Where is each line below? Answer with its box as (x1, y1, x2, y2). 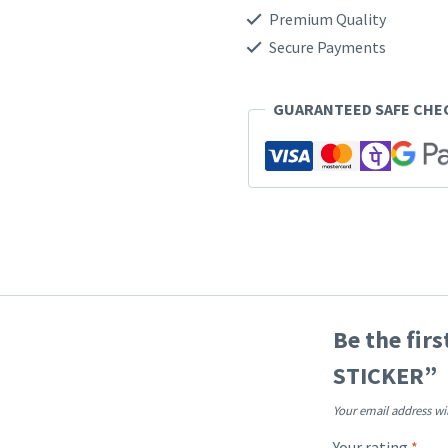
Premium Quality (265, 9, 386, 29)
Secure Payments (265, 37, 386, 57)
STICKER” (333, 360, 438, 392)
